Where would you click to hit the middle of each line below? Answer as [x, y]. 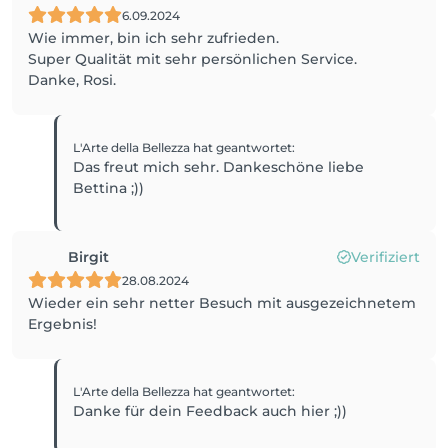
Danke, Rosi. [72, 80]
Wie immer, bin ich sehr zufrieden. [153, 38]
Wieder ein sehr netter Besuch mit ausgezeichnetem [222, 303]
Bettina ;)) [109, 188]
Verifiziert [385, 257]
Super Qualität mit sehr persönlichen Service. [192, 59]
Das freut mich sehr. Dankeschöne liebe [219, 167]
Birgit [88, 257]
